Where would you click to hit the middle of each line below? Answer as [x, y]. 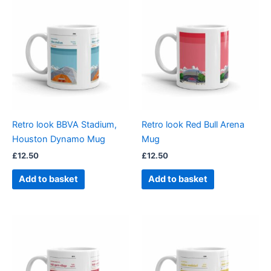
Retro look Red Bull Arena [193, 125]
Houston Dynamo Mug [59, 139]
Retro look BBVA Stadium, [64, 125]
